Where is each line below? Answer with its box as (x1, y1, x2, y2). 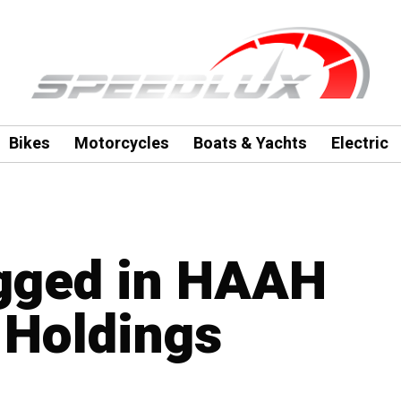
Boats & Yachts (192, 132, 307, 156)
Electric (330, 132, 388, 156)
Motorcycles (73, 132, 169, 156)
